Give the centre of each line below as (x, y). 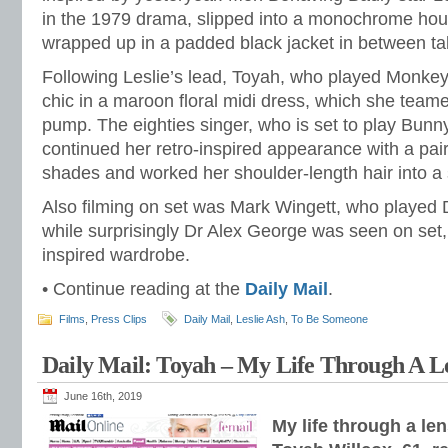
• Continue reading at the (143, 289)
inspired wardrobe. (116, 255)
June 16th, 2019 (103, 396)
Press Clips (119, 319)
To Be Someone (329, 319)
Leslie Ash (260, 319)
